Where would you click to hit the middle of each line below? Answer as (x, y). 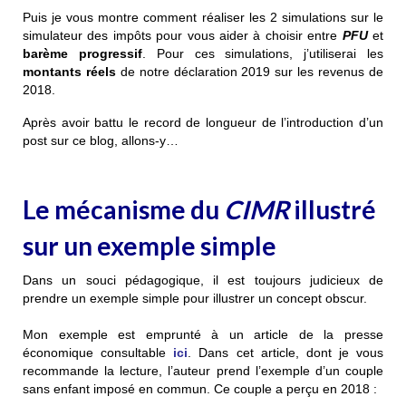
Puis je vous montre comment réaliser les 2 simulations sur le (203, 17)
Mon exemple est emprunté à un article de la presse (203, 334)
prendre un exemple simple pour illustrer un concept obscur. (195, 298)
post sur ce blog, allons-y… (101, 140)
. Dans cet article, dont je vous (285, 352)
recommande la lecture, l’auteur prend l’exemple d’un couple (203, 370)
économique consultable (98, 352)
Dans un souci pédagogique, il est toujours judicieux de (203, 280)
